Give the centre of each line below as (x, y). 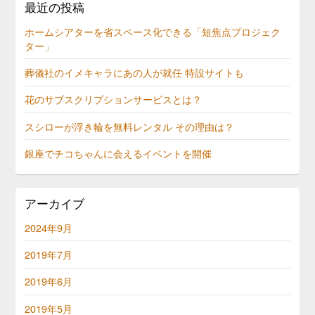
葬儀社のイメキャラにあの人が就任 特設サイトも (135, 72)
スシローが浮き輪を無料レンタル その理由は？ (130, 126)
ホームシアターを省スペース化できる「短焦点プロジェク (153, 31)
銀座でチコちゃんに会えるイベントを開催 (118, 153)
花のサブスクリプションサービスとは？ (114, 99)
